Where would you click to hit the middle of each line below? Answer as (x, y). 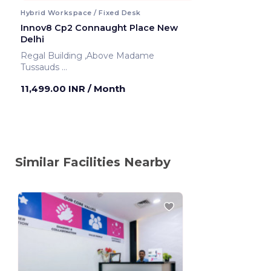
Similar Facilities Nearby (93, 162)
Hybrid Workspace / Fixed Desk (81, 12)
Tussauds (41, 67)
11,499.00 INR (54, 88)
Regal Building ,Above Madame (53, 55)
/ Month (106, 88)
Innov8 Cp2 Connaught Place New (99, 28)
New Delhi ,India (78, 78)
